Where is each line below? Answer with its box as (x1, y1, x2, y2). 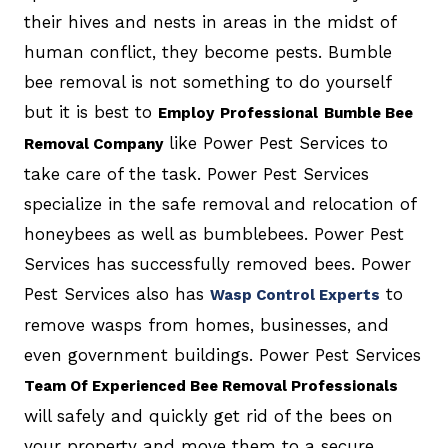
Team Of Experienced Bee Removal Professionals (23, 377, 398, 396)
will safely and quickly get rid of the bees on (23, 406, 393, 427)
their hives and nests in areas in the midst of (23, 12, 396, 33)
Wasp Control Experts (209, 286, 380, 305)
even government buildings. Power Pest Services (23, 345, 421, 366)
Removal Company (23, 135, 163, 154)
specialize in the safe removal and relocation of (23, 194, 416, 215)
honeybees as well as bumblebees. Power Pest (23, 224, 404, 245)
